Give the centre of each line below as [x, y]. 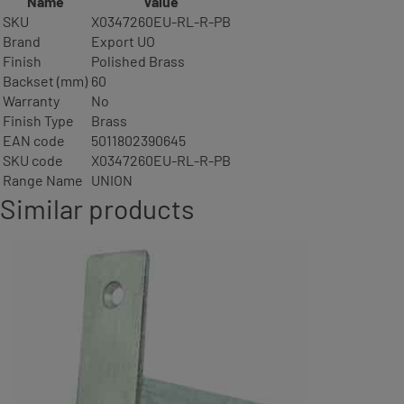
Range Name [43, 180]
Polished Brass [138, 61]
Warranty [31, 101]
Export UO [123, 41]
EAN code [34, 140]
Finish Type [38, 120]
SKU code [33, 160]
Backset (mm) [45, 81]
